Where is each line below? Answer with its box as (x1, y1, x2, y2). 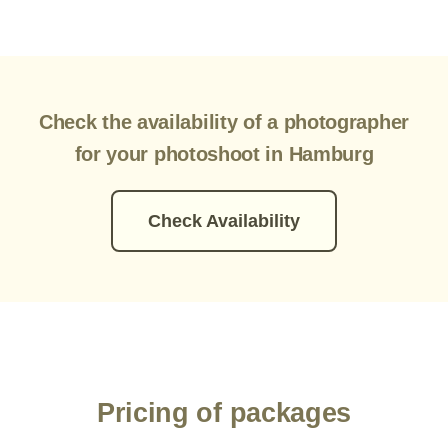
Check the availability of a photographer (38, 111, 409, 133)
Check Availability (148, 211, 300, 231)
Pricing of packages (96, 398, 352, 428)
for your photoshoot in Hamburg (74, 143, 374, 165)
